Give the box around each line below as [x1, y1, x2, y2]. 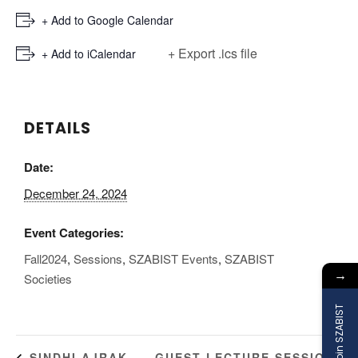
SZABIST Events [129, 249, 218, 267]
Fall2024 [24, 249, 67, 267]
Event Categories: [24, 223, 124, 241]
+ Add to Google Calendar [42, 11, 173, 28]
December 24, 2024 [24, 184, 127, 201]
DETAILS [24, 117, 91, 139]
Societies [24, 269, 72, 287]
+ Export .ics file [168, 43, 257, 62]
